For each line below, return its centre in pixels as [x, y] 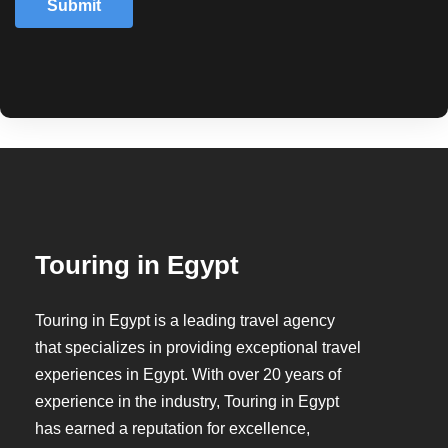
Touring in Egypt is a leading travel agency [185, 320]
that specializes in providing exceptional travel [198, 347]
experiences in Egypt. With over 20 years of [188, 374]
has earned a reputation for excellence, [172, 428]
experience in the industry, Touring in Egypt [187, 401]
